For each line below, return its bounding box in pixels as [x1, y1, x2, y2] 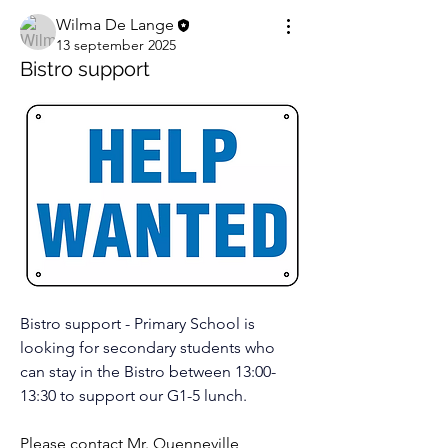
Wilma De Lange [56, 15, 174, 34]
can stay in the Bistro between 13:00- [20, 362, 276, 382]
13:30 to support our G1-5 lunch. [20, 386, 247, 406]
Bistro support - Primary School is [20, 314, 255, 334]
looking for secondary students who [20, 338, 275, 358]
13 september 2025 [56, 36, 176, 55]
